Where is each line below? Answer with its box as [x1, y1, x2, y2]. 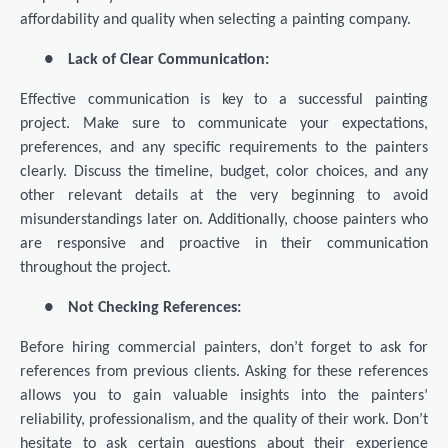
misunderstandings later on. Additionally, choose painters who [20, 212, 428, 229]
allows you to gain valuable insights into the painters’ [20, 388, 428, 405]
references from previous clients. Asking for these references [20, 364, 428, 381]
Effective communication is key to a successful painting [20, 92, 428, 109]
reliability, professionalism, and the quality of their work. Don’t [20, 412, 428, 429]
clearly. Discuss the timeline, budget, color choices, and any [20, 164, 428, 181]
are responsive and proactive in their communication [20, 236, 428, 253]
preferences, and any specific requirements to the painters [20, 140, 428, 157]
